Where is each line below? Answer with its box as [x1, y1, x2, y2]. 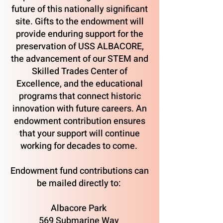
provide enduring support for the [16, 27, 143, 41]
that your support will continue [19, 127, 140, 140]
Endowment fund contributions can [10, 164, 149, 178]
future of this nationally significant [11, 2, 148, 16]
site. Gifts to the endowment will [15, 15, 144, 28]
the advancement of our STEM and [11, 52, 148, 66]
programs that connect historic [18, 90, 141, 103]
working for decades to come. [20, 139, 139, 153]
